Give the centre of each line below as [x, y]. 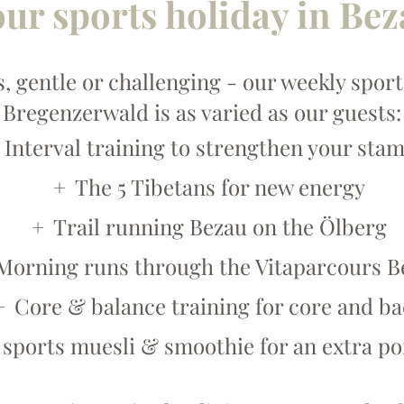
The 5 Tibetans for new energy [220, 187]
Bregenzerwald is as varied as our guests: [202, 112]
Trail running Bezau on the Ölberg [220, 226]
